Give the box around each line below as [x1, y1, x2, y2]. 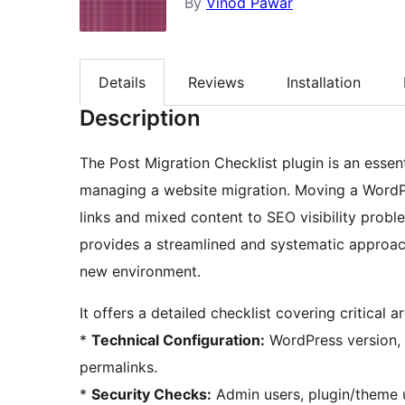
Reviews [188, 73, 244, 92]
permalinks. [80, 358, 157, 377]
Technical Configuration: [91, 331, 265, 350]
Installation [287, 73, 361, 92]
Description [80, 105, 201, 132]
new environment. [80, 262, 201, 281]
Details [99, 73, 146, 92]
